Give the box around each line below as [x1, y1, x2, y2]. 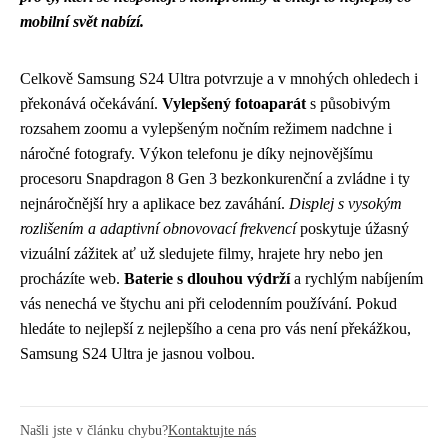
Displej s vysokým [289, 195, 402, 212]
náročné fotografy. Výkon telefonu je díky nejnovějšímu [20, 145, 373, 162]
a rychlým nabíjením [290, 270, 423, 287]
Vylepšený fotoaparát [162, 95, 306, 112]
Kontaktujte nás [168, 422, 256, 438]
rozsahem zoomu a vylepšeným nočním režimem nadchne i [20, 120, 392, 137]
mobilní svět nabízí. [20, 13, 144, 30]
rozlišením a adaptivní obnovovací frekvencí [20, 220, 296, 237]
